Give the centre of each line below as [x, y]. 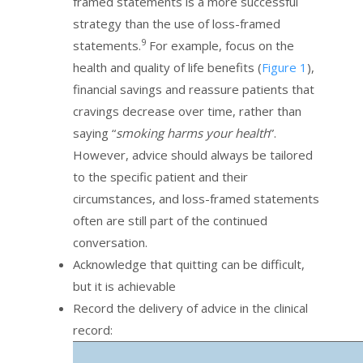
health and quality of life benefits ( [167, 68]
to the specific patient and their [160, 177]
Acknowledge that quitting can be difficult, [189, 265]
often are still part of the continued [170, 221]
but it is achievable [124, 286]
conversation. [110, 243]
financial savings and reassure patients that [194, 90]
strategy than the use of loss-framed [177, 24]
